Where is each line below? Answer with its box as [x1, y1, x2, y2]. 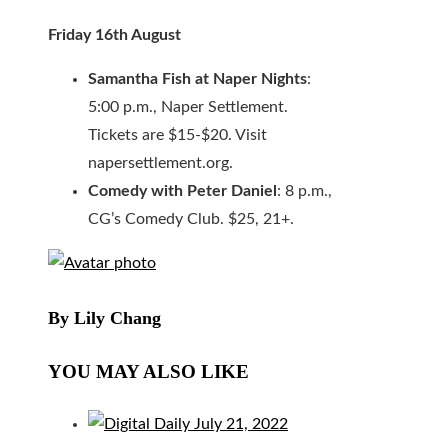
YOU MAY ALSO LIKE [48, 361, 249, 383]
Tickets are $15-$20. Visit [88, 127, 267, 144]
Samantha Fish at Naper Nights [88, 71, 307, 88]
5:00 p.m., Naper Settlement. [88, 99, 288, 116]
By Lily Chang [48, 308, 161, 329]
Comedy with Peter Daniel [88, 183, 277, 200]
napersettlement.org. [88, 155, 233, 172]
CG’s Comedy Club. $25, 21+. [88, 211, 294, 228]
